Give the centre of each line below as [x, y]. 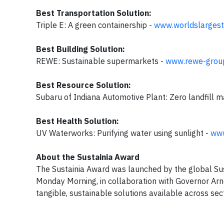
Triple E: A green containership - [95, 25]
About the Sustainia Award [88, 157]
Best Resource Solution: [83, 85]
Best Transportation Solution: [94, 13]
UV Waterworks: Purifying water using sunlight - [123, 133]
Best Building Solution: [80, 49]
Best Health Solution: [77, 121]
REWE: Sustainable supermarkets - [101, 61]
